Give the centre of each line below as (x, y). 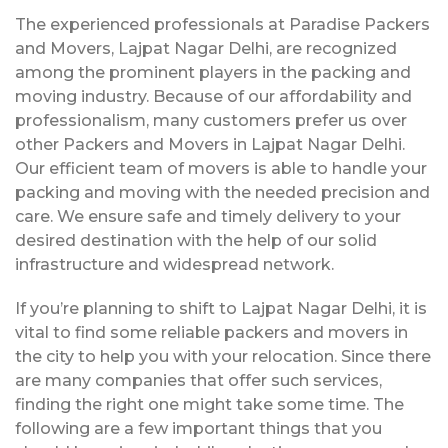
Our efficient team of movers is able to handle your (221, 168)
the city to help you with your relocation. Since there (223, 356)
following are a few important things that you (198, 428)
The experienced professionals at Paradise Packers (222, 24)
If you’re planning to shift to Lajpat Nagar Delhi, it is (221, 308)
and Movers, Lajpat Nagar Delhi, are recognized (206, 48)
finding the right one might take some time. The (209, 404)
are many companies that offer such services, (198, 380)
